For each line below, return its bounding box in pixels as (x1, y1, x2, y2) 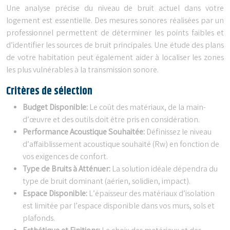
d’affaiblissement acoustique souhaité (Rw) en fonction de (23, 139, 219, 151)
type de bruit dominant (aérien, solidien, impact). (23, 176, 190, 188)
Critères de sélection (6, 83, 92, 100)
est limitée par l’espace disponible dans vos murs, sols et (23, 200, 215, 213)
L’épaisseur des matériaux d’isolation (89, 188, 215, 200)
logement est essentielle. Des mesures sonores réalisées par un (6, 15, 224, 27)
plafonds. (23, 213, 55, 225)
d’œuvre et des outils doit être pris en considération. (23, 114, 200, 126)
